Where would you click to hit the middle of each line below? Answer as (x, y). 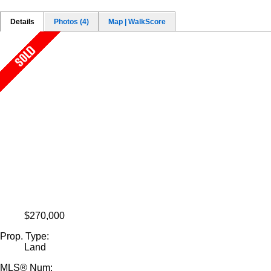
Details (22, 21)
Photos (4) (71, 21)
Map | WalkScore (137, 21)
